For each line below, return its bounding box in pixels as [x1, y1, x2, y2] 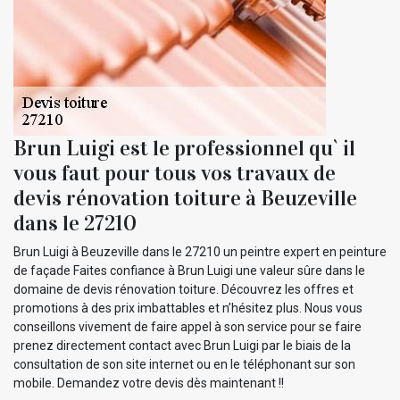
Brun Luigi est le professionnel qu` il [13, 134, 355, 162]
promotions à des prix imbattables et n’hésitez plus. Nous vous [13, 300, 362, 315]
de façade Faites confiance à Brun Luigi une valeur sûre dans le [13, 262, 365, 278]
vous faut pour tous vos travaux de [13, 159, 336, 187]
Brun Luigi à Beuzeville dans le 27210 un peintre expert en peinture [13, 244, 387, 259]
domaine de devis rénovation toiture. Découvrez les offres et [13, 281, 354, 296]
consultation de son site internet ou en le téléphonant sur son [13, 356, 355, 371]
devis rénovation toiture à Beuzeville [13, 184, 357, 212]
